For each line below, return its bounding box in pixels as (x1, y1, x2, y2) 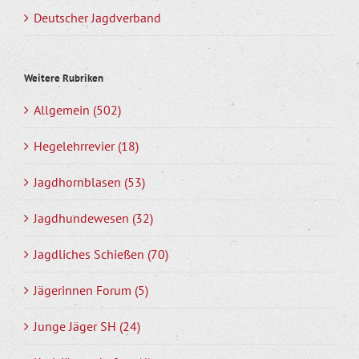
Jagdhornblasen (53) (34, 174, 145, 191)
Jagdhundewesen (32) (34, 210, 153, 227)
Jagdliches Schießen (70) (34, 246, 168, 263)
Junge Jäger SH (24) (34, 318, 140, 335)
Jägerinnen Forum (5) (34, 282, 148, 299)
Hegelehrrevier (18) (34, 138, 139, 155)
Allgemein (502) (34, 102, 121, 119)
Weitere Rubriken (24, 71, 103, 86)
